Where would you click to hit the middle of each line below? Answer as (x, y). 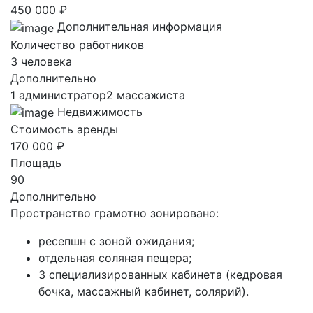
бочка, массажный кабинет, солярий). (144, 292)
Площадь (36, 163)
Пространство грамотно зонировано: (115, 213)
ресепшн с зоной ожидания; (116, 241)
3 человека (41, 61)
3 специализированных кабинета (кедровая (160, 275)
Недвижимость (100, 111)
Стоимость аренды (64, 130)
